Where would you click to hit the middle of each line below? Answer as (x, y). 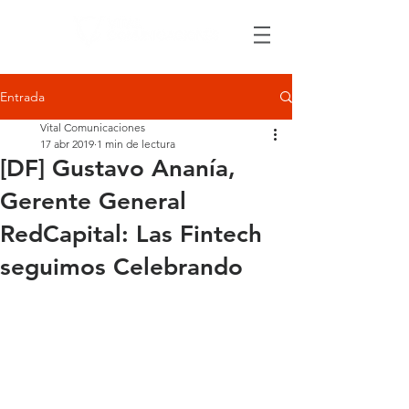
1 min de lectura (136, 144)
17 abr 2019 (67, 144)
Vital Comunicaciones (93, 127)
